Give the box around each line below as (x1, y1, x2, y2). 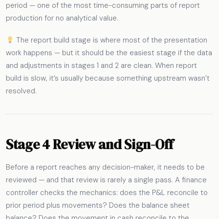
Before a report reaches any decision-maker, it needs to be (6, 162, 205, 172)
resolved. (6, 86, 37, 96)
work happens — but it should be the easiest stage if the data (6, 48, 212, 58)
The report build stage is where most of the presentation (14, 35, 208, 45)
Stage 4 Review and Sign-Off (6, 135, 174, 154)
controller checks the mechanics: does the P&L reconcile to (6, 187, 208, 197)
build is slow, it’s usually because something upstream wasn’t (6, 73, 210, 84)
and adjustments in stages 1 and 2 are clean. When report (6, 61, 197, 71)
